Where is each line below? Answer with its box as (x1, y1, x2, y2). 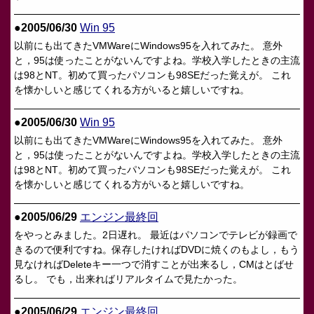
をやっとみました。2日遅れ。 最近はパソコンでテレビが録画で (14, 229, 297, 240)
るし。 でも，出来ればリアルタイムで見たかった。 (14, 273, 243, 285)
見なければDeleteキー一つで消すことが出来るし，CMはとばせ (14, 259, 294, 270)
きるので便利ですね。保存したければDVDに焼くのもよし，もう (14, 244, 299, 255)
